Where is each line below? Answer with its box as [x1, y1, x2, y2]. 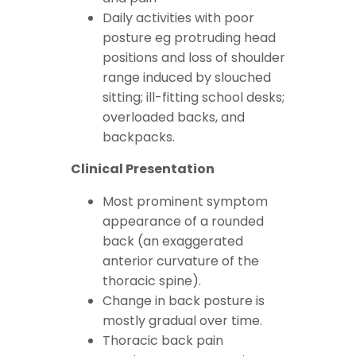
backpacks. [103, 128, 178, 147]
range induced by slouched [103, 68, 271, 87]
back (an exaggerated [103, 232, 243, 251]
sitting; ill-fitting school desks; [103, 88, 284, 107]
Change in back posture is [103, 292, 265, 311]
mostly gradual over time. [103, 311, 262, 331]
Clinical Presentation [71, 160, 215, 179]
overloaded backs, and [103, 108, 245, 127]
